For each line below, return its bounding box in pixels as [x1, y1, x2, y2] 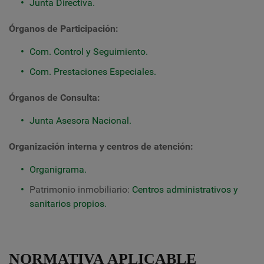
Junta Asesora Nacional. [29, 115, 131, 126]
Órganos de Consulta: [9, 92, 100, 103]
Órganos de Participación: [9, 23, 118, 34]
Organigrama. [29, 164, 87, 175]
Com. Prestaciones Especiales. [29, 66, 156, 77]
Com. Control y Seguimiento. [29, 46, 148, 57]
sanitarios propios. [29, 198, 107, 209]
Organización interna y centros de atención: [9, 141, 193, 152]
